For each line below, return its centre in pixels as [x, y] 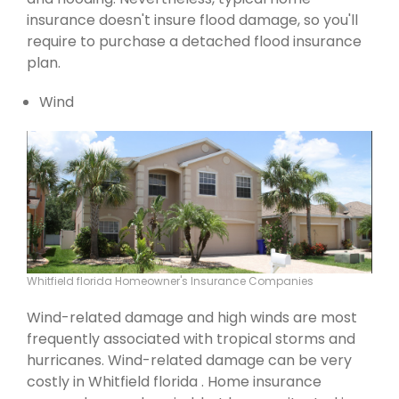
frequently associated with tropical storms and [191, 338]
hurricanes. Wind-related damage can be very [189, 360]
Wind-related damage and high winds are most [192, 317]
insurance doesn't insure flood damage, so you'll [192, 20]
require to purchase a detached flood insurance [194, 42]
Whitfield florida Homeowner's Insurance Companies [170, 281]
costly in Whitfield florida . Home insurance [174, 381]
